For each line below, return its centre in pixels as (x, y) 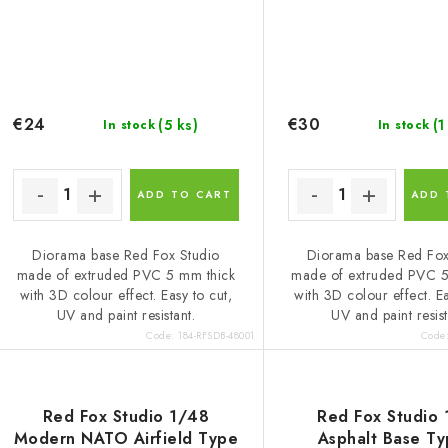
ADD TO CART (184, 194)
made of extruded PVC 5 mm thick (126, 274)
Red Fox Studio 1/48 (126, 417)
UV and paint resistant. (126, 314)
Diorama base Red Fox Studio (126, 254)
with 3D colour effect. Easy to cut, (126, 294)
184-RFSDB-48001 (216, 336)
